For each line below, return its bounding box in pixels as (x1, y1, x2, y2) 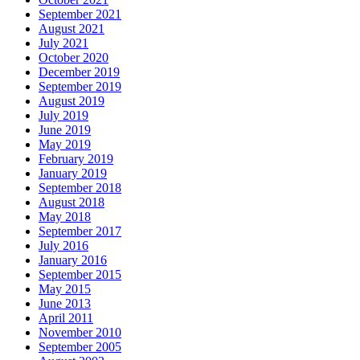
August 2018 (39, 194, 104, 209)
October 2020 (39, 50, 108, 64)
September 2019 (39, 79, 121, 93)
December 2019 (39, 64, 120, 79)
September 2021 (39, 6, 121, 21)
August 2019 (39, 93, 104, 108)
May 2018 (39, 209, 91, 223)
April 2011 (39, 310, 93, 325)
